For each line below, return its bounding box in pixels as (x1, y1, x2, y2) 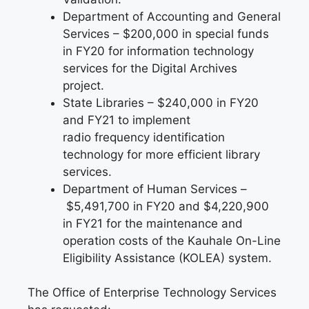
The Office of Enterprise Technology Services (28, 286, 277, 300)
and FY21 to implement (63, 112, 190, 127)
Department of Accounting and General (63, 9, 281, 23)
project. (63, 78, 104, 92)
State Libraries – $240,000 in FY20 (63, 95, 259, 110)
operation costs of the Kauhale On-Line (63, 233, 281, 248)
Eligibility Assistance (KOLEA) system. (63, 250, 272, 265)
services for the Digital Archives (63, 61, 237, 75)
